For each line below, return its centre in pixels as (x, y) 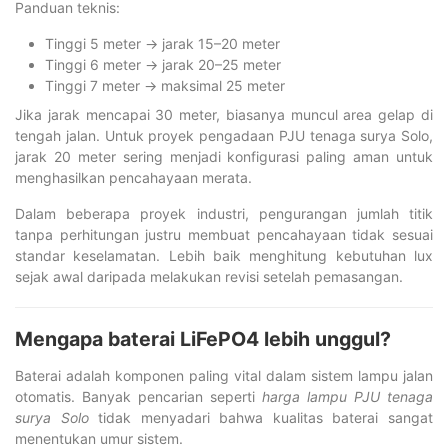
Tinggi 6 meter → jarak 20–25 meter (163, 64)
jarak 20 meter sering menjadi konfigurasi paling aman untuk (224, 156)
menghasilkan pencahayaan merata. (133, 177)
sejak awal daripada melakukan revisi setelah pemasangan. (209, 276)
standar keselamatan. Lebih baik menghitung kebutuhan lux (224, 255)
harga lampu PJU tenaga (347, 396)
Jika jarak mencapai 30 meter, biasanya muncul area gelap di (224, 114)
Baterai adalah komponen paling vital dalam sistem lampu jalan (224, 375)
